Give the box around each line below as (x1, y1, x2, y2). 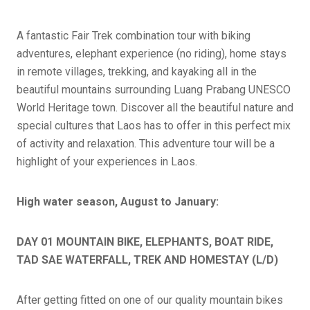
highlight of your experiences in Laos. (17, 154, 197, 168)
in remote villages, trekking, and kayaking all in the (17, 64, 257, 78)
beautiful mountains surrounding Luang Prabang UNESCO (17, 82, 291, 96)
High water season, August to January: (17, 194, 219, 208)
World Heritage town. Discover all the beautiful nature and (17, 100, 293, 114)
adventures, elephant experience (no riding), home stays (17, 46, 286, 60)
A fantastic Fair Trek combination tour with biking (17, 28, 250, 42)
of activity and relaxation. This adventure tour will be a (17, 136, 275, 150)
